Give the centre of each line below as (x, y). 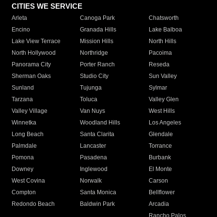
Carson (158, 181)
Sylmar (158, 88)
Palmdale (24, 146)
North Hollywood (34, 53)
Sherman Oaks (31, 76)
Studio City (94, 76)
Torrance (160, 146)
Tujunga (91, 88)
